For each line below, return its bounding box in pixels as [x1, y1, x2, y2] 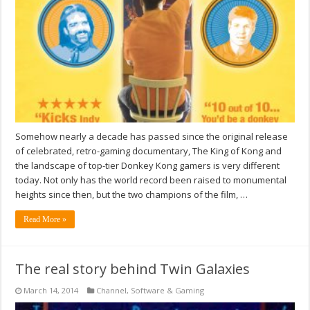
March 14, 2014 [24, 285, 79, 296]
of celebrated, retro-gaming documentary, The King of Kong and [15, 145, 282, 158]
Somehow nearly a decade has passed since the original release [15, 130, 289, 143]
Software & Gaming [131, 285, 205, 296]
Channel [96, 285, 127, 296]
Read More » [24, 215, 67, 225]
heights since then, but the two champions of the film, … [15, 188, 248, 201]
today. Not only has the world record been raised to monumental [15, 174, 287, 187]
